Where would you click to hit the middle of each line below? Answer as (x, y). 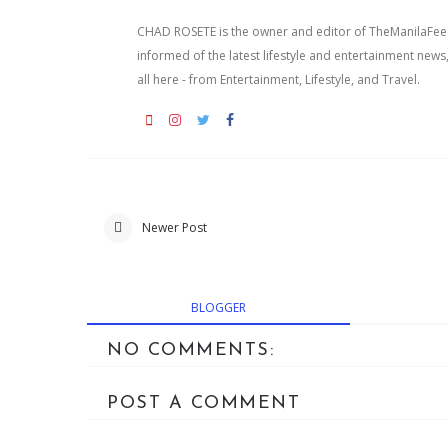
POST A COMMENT (203, 404)
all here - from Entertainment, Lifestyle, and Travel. (278, 80)
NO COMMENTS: (190, 351)
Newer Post (174, 228)
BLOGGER (218, 308)
